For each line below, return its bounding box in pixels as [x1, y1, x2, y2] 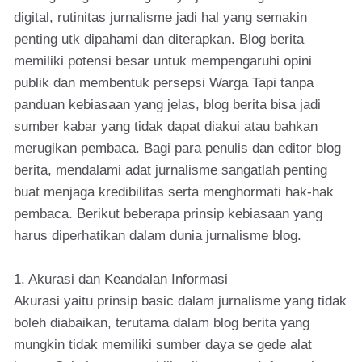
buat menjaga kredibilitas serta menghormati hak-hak [14, 184, 334, 200]
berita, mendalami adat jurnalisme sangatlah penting [14, 162, 327, 178]
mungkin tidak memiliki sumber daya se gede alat [14, 337, 312, 352]
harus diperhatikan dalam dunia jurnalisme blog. [14, 228, 301, 243]
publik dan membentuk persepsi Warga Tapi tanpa [14, 75, 314, 90]
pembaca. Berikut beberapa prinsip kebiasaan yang [14, 206, 322, 221]
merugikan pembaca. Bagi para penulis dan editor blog [14, 141, 341, 156]
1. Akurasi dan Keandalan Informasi [14, 271, 228, 287]
